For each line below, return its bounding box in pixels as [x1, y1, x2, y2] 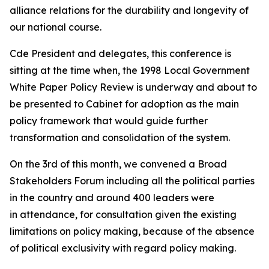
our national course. [10, 21, 104, 33]
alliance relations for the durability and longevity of [10, 4, 249, 16]
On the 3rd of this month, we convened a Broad [10, 158, 227, 170]
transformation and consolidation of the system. [10, 131, 232, 144]
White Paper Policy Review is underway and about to [10, 81, 257, 93]
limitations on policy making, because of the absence [10, 225, 255, 237]
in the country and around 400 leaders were [10, 192, 214, 204]
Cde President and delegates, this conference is [10, 47, 231, 59]
